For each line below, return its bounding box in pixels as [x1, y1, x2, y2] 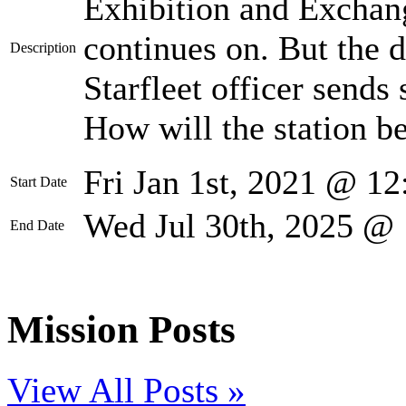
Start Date [10, 173, 67, 189]
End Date [10, 217, 64, 233]
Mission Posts [7, 307, 236, 351]
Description [10, 39, 76, 55]
